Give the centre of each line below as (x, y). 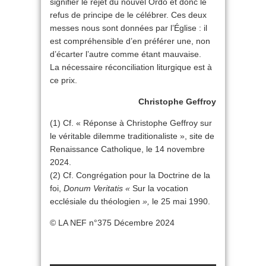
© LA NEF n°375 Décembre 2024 (112, 223)
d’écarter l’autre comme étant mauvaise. (126, 54)
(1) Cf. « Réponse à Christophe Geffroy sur (131, 123)
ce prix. (64, 80)
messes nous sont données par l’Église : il (129, 28)
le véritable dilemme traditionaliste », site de (132, 136)
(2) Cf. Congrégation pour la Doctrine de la (130, 175)
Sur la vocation (159, 189)
